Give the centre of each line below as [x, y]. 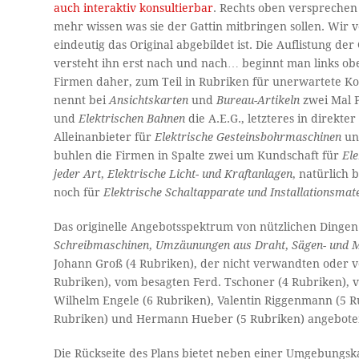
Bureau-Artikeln [258, 101]
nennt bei [82, 101]
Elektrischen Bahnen [132, 119]
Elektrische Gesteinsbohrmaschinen [248, 137]
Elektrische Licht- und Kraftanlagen [200, 174]
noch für [79, 193]
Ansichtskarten [149, 101]
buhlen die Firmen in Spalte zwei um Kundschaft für [198, 156]
